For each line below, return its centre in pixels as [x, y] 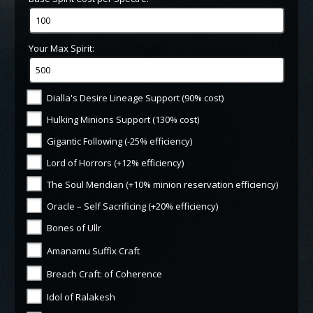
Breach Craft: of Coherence [105, 274]
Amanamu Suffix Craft [94, 250]
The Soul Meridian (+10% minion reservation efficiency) [163, 184]
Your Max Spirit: [62, 48]
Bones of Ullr [74, 227]
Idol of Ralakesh [81, 297]
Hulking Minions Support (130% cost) [123, 119]
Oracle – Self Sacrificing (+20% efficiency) [133, 206]
